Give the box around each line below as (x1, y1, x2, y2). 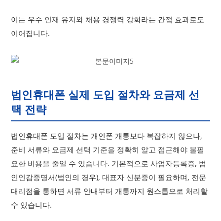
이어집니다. (11, 28, 50, 38)
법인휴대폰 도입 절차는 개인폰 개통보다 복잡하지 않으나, (11, 131, 203, 141)
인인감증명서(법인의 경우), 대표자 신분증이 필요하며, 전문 (11, 172, 207, 182)
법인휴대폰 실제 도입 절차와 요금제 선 (11, 87, 200, 102)
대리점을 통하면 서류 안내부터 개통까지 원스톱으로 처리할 (11, 186, 208, 196)
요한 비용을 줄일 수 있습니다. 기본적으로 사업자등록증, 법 (11, 158, 207, 168)
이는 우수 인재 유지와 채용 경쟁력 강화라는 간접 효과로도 (11, 14, 205, 24)
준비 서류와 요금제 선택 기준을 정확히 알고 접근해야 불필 (11, 145, 205, 154)
